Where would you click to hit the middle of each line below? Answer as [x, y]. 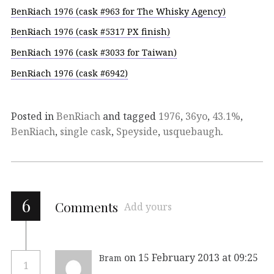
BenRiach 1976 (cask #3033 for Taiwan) [94, 53]
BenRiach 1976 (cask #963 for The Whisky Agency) [118, 11]
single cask [86, 131]
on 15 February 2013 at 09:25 [191, 257]
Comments [87, 206]
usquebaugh [192, 131]
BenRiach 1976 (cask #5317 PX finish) [91, 32]
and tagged [129, 116]
